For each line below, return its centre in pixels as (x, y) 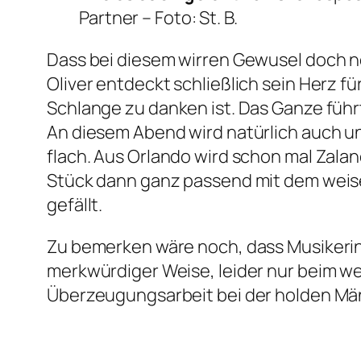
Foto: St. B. (196, 18)
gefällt (73, 205)
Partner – (117, 18)
